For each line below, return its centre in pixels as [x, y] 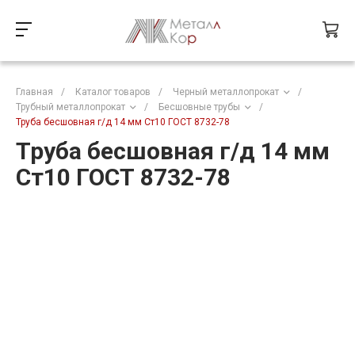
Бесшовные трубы [199, 107]
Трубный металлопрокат [71, 107]
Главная [34, 92]
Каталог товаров [113, 92]
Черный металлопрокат [226, 92]
